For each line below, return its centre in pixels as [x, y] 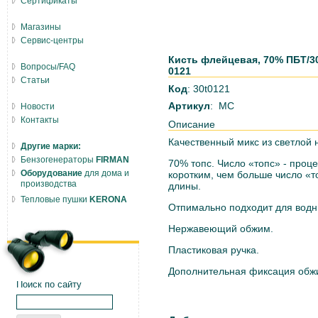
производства [49, 185]
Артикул [189, 106]
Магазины [41, 27]
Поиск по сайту [49, 284]
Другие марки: [51, 146]
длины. [185, 186]
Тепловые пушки [55, 199]
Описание [192, 124]
